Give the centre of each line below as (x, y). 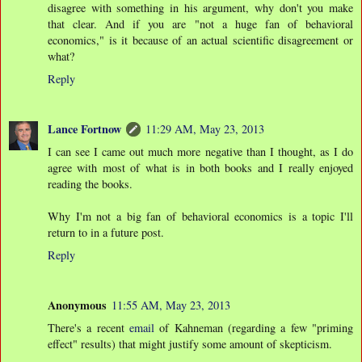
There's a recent (88, 328)
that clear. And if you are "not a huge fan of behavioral (200, 24)
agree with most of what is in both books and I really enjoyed (200, 168)
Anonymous (77, 305)
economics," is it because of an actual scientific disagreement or (200, 40)
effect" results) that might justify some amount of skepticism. (190, 344)
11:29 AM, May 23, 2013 (205, 129)
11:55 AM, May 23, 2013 (171, 305)
